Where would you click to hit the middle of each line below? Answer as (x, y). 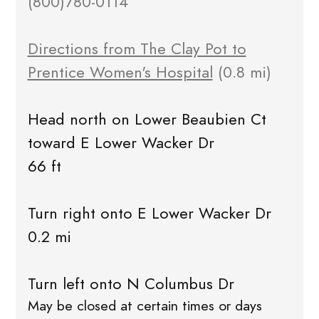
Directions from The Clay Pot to (137, 48)
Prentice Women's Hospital (120, 72)
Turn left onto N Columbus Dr (131, 283)
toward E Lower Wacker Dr (121, 142)
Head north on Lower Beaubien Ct (147, 119)
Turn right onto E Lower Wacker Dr (149, 213)
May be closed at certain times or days (145, 305)
